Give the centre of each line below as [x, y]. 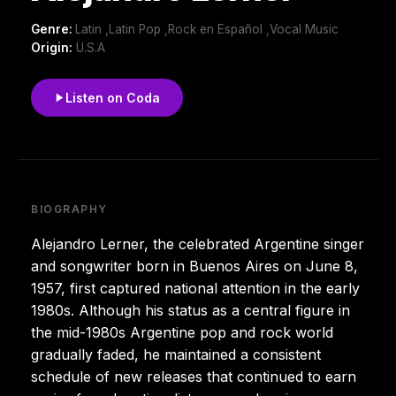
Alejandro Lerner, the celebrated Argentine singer [198, 244]
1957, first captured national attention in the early [195, 288]
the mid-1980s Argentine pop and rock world [182, 332]
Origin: [52, 47]
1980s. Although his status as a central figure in [190, 310]
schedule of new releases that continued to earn [194, 376]
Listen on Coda [113, 97]
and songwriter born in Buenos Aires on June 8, [194, 266]
